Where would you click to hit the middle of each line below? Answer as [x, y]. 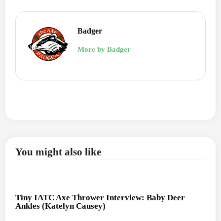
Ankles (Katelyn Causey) [61, 206]
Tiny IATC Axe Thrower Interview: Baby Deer [100, 198]
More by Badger [104, 49]
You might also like [58, 152]
